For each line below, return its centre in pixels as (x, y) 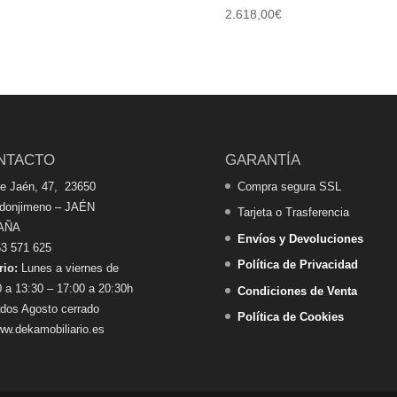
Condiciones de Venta (297, 291)
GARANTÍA (262, 160)
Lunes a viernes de (68, 268)
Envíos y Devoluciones (300, 238)
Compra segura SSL (289, 186)
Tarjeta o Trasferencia (293, 213)
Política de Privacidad (297, 265)
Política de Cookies (290, 317)
